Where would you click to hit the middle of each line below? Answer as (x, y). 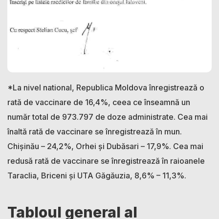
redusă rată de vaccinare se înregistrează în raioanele (106, 161)
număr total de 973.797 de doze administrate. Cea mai (108, 117)
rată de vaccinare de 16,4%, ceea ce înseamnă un (99, 102)
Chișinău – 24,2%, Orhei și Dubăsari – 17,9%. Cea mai (105, 146)
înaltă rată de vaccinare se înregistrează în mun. (95, 131)
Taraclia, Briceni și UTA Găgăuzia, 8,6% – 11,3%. (97, 175)
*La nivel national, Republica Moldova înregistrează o (106, 87)
